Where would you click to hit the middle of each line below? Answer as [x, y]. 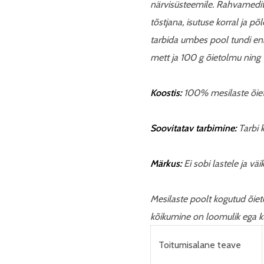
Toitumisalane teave [200, 245]
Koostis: [166, 93]
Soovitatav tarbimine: [193, 128]
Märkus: [166, 164]
